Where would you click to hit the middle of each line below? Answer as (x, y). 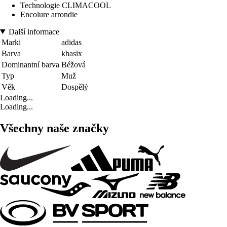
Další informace (34, 31)
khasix (72, 53)
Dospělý (75, 87)
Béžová (73, 64)
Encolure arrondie (49, 14)
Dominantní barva (30, 64)
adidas (71, 42)
